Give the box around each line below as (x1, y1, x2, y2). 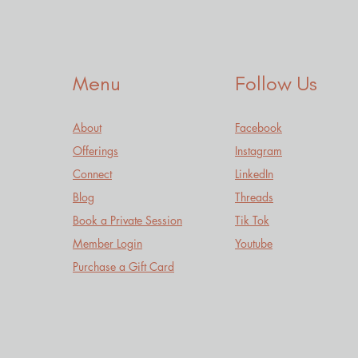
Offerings (73, 142, 118, 158)
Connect (73, 165, 112, 181)
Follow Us (235, 70, 317, 95)
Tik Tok (235, 212, 269, 228)
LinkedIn (235, 165, 273, 181)
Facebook (235, 119, 282, 135)
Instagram (235, 142, 282, 158)
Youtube (235, 235, 272, 251)
